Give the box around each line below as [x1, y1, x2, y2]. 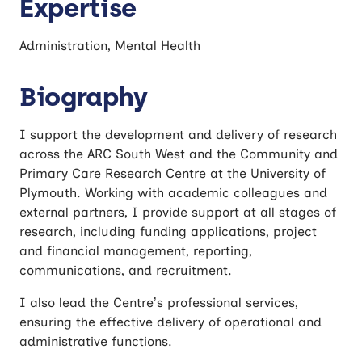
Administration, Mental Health [19, 38, 200, 53]
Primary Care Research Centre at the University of [19, 166, 326, 181]
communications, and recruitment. [19, 263, 232, 278]
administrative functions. [19, 334, 172, 349]
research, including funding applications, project [19, 224, 317, 239]
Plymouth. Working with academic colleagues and [19, 185, 327, 200]
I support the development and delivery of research [19, 127, 337, 142]
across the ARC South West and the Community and [19, 146, 338, 162]
